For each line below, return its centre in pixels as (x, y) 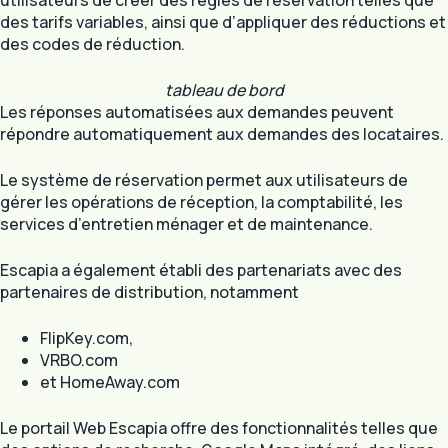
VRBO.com (79, 360)
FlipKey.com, (86, 338)
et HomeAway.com (110, 382)
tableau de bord (224, 90)
